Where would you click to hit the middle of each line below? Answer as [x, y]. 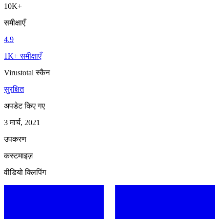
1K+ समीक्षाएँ [23, 56]
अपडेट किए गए [24, 106]
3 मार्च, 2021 [22, 122]
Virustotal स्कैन [27, 72]
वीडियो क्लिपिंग [25, 172]
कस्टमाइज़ [18, 155]
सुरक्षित [14, 89]
